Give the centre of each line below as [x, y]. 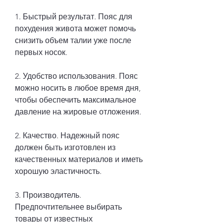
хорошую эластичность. [58, 171]
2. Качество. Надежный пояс [67, 135]
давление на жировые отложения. [78, 111]
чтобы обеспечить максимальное [76, 100]
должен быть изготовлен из [65, 147]
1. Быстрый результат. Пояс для [74, 16]
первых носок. [41, 52]
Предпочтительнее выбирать [68, 207]
